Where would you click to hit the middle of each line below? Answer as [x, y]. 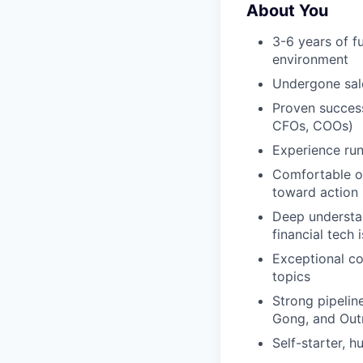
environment [310, 59]
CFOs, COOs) [313, 125]
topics [291, 276]
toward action [315, 192]
